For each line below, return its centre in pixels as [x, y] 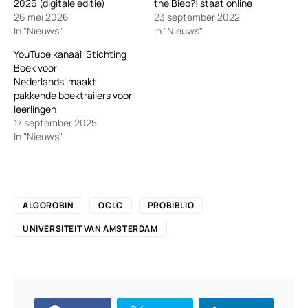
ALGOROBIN [48, 205]
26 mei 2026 [41, 16]
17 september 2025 [55, 122]
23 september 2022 [197, 16]
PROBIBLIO [171, 205]
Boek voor [35, 67]
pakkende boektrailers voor [73, 95]
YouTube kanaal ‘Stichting [70, 54]
